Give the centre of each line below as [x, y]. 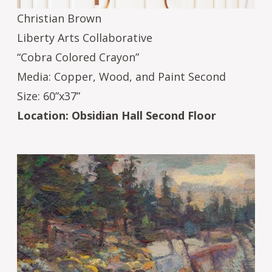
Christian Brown [59, 18]
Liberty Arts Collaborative [85, 37]
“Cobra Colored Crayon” [78, 57]
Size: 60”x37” [49, 96]
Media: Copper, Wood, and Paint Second [121, 76]
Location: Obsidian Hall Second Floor [117, 115]
